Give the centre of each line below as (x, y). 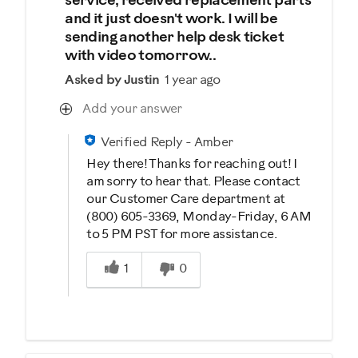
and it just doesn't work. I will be (171, 19)
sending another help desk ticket (174, 38)
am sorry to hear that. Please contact (193, 181)
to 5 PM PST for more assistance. (181, 234)
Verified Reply (142, 142)
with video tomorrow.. (140, 56)
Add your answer (132, 109)
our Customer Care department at (186, 199)
